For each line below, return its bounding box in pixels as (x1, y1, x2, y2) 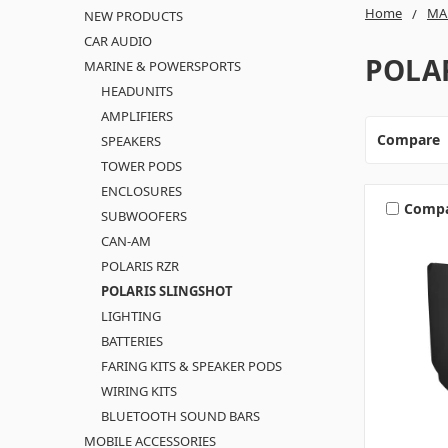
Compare (376, 130, 440, 150)
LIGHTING (100, 306, 161, 325)
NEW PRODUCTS (84, 6, 183, 25)
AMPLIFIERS (100, 106, 173, 125)
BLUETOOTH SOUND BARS (100, 406, 260, 425)
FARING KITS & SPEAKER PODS (100, 356, 282, 375)
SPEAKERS (100, 131, 161, 150)
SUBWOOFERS (100, 206, 187, 225)
